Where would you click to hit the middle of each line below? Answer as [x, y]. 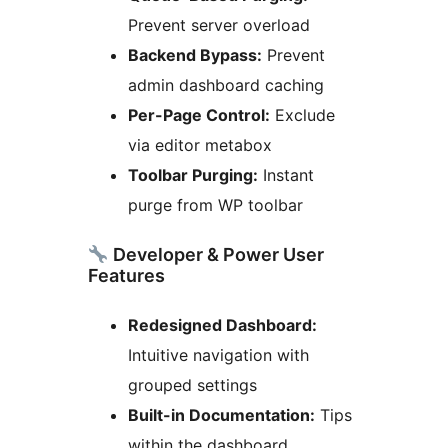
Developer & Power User [216, 254]
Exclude [302, 115]
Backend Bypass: [195, 55]
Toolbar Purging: [193, 175]
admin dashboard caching [226, 85]
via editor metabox [200, 145]
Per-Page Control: [199, 115]
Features [126, 275]
